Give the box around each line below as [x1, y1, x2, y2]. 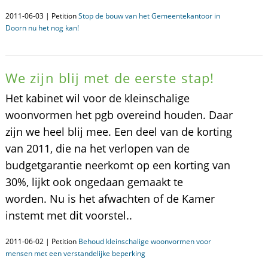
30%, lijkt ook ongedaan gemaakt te [5, 175, 183, 189]
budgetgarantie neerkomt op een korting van [5, 158, 230, 172]
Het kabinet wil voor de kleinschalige [5, 91, 190, 105]
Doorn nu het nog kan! [5, 23, 79, 33]
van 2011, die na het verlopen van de [5, 141, 190, 156]
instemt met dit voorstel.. [5, 208, 132, 223]
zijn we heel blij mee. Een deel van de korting [5, 124, 232, 139]
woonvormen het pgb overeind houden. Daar [5, 108, 233, 122]
